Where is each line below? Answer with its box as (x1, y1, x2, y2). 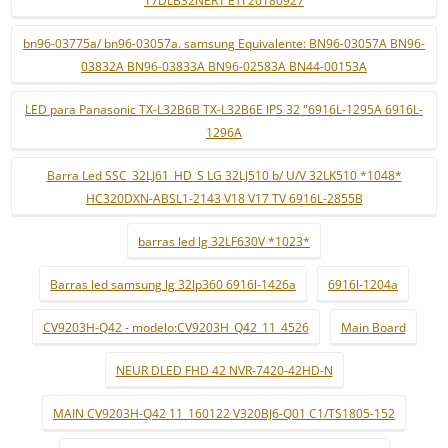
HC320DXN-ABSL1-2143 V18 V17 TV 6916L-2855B (85, 190, 363, 207)
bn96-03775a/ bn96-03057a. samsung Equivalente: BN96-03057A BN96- (23, 35, 425, 52)
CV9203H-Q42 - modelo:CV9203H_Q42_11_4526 (42, 319, 309, 336)
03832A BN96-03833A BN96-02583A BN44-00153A (81, 58, 367, 75)
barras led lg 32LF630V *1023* (138, 233, 310, 250)
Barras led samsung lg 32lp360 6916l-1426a (50, 276, 296, 293)
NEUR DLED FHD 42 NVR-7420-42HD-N (115, 362, 333, 379)
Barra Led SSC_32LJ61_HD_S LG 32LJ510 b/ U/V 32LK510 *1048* (46, 167, 402, 184)
